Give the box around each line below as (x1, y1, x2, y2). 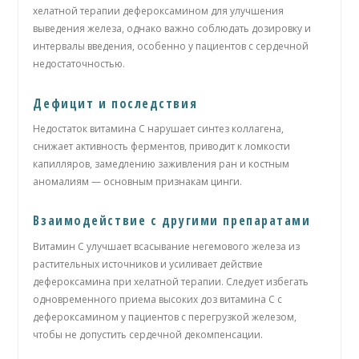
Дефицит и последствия (33, 94, 198, 112)
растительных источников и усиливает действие (33, 256, 264, 271)
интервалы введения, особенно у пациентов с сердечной (33, 39, 309, 54)
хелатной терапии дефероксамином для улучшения (33, 4, 284, 18)
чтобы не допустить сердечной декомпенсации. (33, 327, 264, 341)
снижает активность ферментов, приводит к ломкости (33, 139, 291, 153)
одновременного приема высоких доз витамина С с (33, 292, 283, 306)
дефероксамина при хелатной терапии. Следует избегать (33, 274, 309, 288)
